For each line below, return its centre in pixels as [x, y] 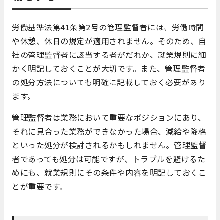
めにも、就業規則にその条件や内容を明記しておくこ [109, 172]
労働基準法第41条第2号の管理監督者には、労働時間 [108, 27]
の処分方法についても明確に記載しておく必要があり [109, 82]
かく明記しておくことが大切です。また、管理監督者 [109, 68]
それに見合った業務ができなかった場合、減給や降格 [109, 131]
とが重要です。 [40, 186]
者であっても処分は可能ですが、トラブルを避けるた [109, 159]
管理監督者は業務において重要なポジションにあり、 [109, 117]
